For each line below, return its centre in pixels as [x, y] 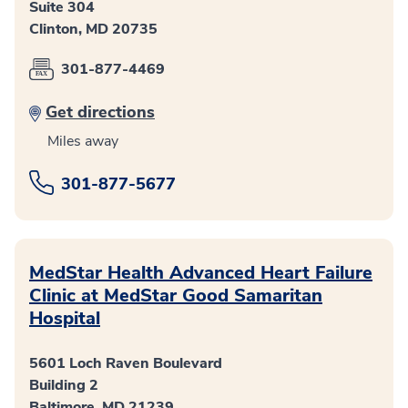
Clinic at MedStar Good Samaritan [176, 296]
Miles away [83, 142]
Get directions [100, 112]
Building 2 [64, 386]
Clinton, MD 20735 [93, 30]
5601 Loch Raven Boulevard [126, 364]
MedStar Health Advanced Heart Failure [201, 273]
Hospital [65, 319]
